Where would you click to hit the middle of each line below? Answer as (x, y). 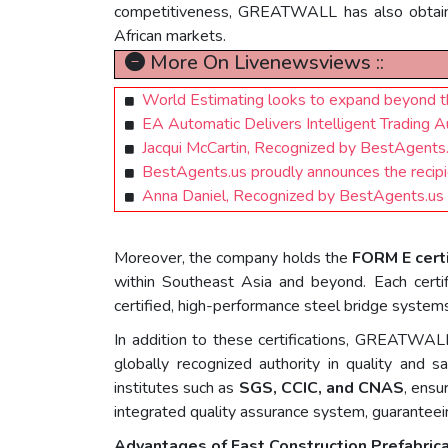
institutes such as (176, 388)
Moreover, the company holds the (233, 258)
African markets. (170, 36)
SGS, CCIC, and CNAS (321, 388)
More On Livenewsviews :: (264, 63)
